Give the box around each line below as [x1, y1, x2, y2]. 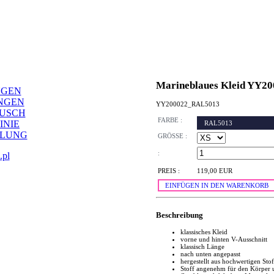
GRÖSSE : [158, 132, 187, 140]
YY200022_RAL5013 [156, 100, 220, 108]
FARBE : [158, 116, 182, 124]
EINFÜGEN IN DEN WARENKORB [165, 182, 268, 190]
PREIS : [158, 167, 180, 175]
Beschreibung [156, 210, 203, 220]
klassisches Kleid [180, 228, 228, 235]
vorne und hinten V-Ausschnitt [180, 235, 267, 243]
